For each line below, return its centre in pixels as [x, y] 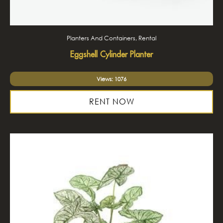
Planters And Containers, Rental [111, 38]
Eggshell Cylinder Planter [111, 54]
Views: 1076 [111, 79]
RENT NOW [111, 102]
